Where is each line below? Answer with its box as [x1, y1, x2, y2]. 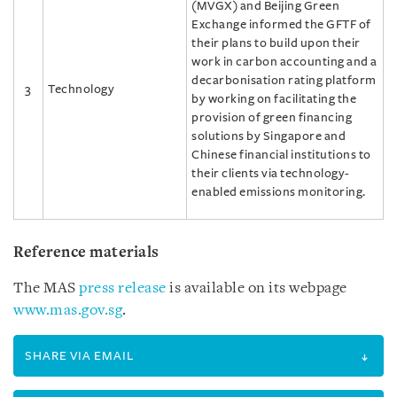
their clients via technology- [191, 167, 350, 180]
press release [79, 281, 167, 296]
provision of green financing [191, 111, 352, 124]
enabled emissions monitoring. [191, 185, 366, 198]
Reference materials [13, 245, 160, 261]
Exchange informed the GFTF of [191, 18, 371, 31]
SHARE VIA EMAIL [25, 349, 134, 362]
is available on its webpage [166, 281, 347, 296]
